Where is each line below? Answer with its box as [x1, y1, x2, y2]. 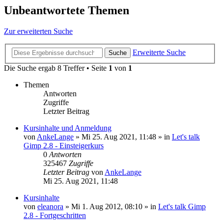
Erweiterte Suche [133, 48, 186, 56]
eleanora [37, 202, 63, 211]
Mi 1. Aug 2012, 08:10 [71, 202, 142, 211]
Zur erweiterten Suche [4, 27, 73, 36]
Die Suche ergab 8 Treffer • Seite [4, 63, 109, 72]
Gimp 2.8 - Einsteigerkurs [24, 141, 104, 150]
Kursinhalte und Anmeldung [24, 123, 111, 132]
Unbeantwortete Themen [4, 4, 129, 17]
